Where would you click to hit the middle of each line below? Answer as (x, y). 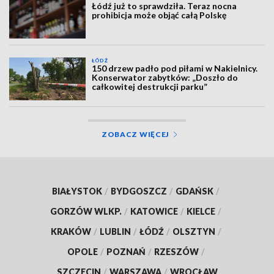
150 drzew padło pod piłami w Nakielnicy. (175, 68)
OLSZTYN (194, 232)
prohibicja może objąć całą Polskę (159, 15)
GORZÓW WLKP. (86, 212)
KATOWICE (154, 212)
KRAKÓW (71, 232)
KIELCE (201, 212)
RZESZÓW (176, 252)
